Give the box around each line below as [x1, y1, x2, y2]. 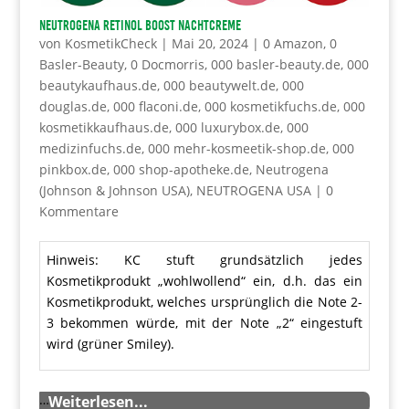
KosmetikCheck [64, 35, 157, 53]
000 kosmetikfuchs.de [204, 98, 337, 116]
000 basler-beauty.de [210, 56, 341, 74]
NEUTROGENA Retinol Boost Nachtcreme [38, 17, 241, 35]
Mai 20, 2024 [171, 35, 248, 53]
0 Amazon [262, 35, 323, 53]
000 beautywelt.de [163, 77, 276, 95]
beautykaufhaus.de [38, 77, 157, 95]
